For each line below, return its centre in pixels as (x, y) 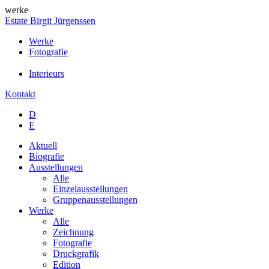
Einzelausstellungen (90, 189)
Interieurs (47, 74)
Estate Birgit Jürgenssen (50, 21)
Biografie (47, 156)
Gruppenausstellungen (95, 200)
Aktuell (43, 146)
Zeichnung (73, 232)
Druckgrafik (76, 254)
